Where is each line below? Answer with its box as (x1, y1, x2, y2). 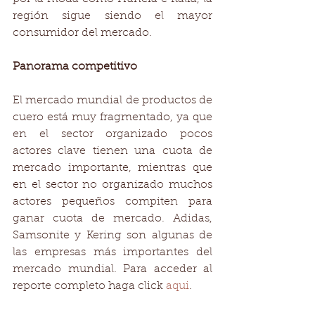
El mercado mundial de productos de (13, 95, 212, 106)
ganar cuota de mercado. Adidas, (13, 213, 212, 224)
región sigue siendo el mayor (13, 11, 212, 22)
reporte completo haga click (13, 281, 163, 292)
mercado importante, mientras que (13, 162, 212, 174)
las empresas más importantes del (13, 247, 212, 258)
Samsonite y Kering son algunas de (13, 230, 212, 241)
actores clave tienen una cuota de (13, 146, 212, 157)
